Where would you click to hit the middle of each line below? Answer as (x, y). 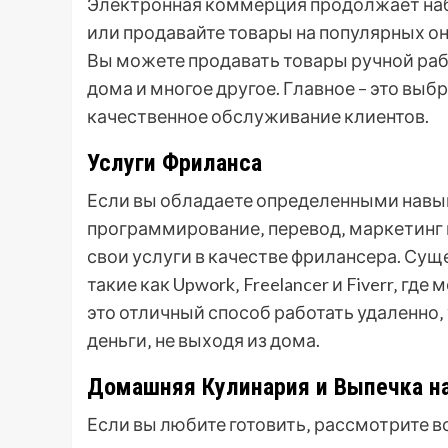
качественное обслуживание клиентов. (258, 115)
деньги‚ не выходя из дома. (203, 339)
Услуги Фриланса (174, 162)
